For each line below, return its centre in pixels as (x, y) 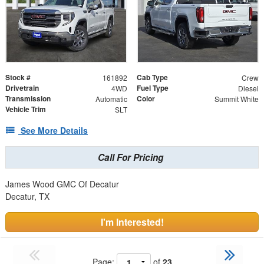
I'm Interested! (132, 222)
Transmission (28, 99)
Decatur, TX (27, 197)
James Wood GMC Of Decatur (62, 184)
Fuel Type (153, 88)
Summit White (236, 99)
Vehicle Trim (26, 109)
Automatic (111, 99)
